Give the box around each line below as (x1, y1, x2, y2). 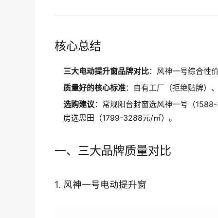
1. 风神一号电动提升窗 (54, 179, 146, 191)
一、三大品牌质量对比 (54, 144, 171, 158)
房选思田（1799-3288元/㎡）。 (63, 113, 177, 123)
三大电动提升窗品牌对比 (63, 66, 149, 76)
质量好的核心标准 (63, 83, 126, 93)
